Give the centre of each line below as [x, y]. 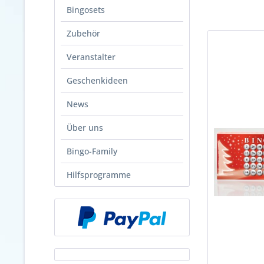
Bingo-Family [92, 151]
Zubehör [83, 33]
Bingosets [86, 10]
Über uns [85, 128]
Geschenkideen [97, 80]
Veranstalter [91, 57]
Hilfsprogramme [99, 175]
